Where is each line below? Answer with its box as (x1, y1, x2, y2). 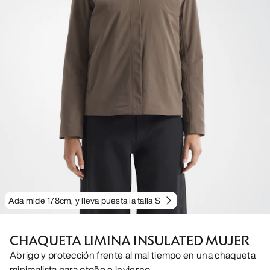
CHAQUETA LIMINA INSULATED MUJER (10, 232, 250, 250)
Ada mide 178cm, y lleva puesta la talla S (8, 194, 160, 207)
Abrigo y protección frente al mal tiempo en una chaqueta (10, 248, 256, 263)
